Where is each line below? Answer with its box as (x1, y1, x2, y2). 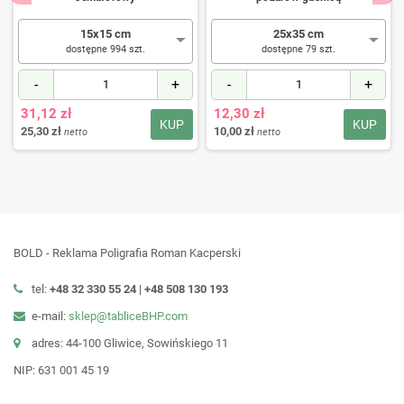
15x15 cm (80, 26, 131, 41)
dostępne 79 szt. (262, 42, 335, 55)
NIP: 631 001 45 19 (14, 363, 109, 377)
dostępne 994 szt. (66, 42, 145, 55)
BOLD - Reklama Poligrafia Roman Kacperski (14, 245, 241, 260)
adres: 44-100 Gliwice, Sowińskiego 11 (32, 335, 228, 350)
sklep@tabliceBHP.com (69, 308, 188, 323)
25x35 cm (273, 26, 324, 41)
